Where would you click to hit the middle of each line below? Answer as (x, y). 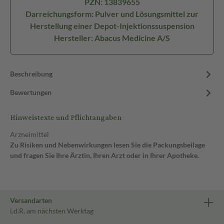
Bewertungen (31, 92)
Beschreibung (31, 74)
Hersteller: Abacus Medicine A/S (112, 38)
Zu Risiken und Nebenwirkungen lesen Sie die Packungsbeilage (107, 145)
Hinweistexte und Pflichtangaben (66, 118)
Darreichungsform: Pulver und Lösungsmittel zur (112, 14)
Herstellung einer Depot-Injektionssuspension (112, 26)
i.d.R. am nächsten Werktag (52, 211)
